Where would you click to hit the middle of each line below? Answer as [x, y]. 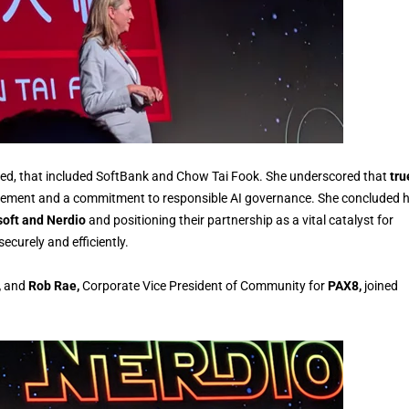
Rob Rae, [55, 285]
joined [380, 285]
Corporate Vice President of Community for [205, 285]
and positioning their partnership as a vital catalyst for [240, 220]
